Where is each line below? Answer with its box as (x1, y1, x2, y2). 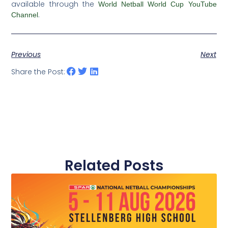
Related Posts (65, 156, 163, 176)
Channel (11, 10, 39, 19)
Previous (11, 49, 41, 60)
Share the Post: (11, 66, 66, 77)
